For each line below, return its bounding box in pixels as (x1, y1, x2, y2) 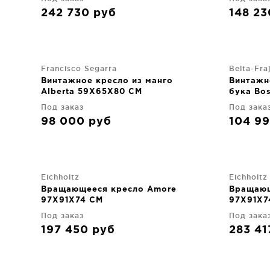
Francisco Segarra (41, 64, 117, 72)
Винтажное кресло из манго (41, 77, 173, 84)
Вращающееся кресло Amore (41, 186, 177, 193)
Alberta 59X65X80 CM (41, 88, 142, 95)
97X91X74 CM (41, 196, 103, 204)
